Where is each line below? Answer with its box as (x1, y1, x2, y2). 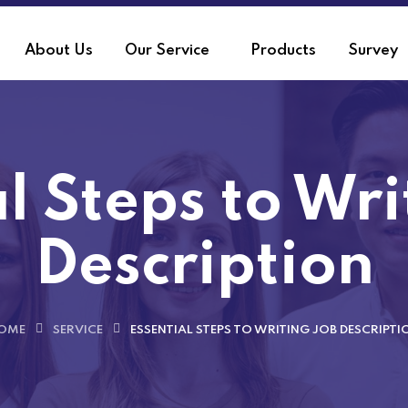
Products (250, 43, 316, 58)
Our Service (124, 43, 209, 58)
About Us (24, 43, 93, 58)
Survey (347, 43, 398, 58)
